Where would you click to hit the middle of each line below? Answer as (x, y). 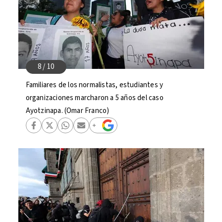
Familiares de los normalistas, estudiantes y (94, 85)
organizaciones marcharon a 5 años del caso (94, 98)
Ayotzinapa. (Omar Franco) (67, 111)
